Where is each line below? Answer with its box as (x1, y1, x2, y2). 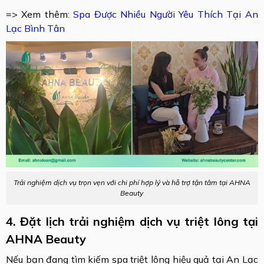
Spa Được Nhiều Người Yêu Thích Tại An (73, 8, 258, 20)
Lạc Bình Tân (6, 22, 65, 34)
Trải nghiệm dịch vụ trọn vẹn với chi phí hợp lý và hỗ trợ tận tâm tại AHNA (13, 177, 250, 187)
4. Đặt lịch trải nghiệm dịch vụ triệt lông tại (6, 213, 258, 229)
